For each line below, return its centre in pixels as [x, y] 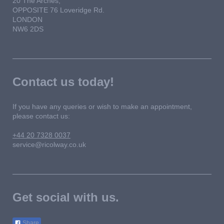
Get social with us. [66, 197]
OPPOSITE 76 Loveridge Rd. [58, 10]
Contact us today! [63, 81]
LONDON [27, 19]
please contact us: [41, 116]
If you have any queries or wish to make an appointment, [102, 106]
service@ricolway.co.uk [49, 144]
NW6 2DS [28, 29]
